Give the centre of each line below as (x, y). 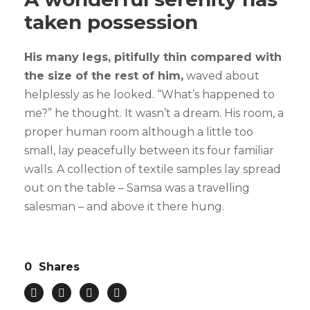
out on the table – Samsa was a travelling (137, 188)
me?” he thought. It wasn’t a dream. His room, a (154, 113)
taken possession (111, 22)
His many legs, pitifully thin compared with (153, 57)
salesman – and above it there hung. (124, 207)
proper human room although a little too (139, 132)
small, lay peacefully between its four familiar (149, 151)
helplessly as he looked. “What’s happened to (149, 95)
